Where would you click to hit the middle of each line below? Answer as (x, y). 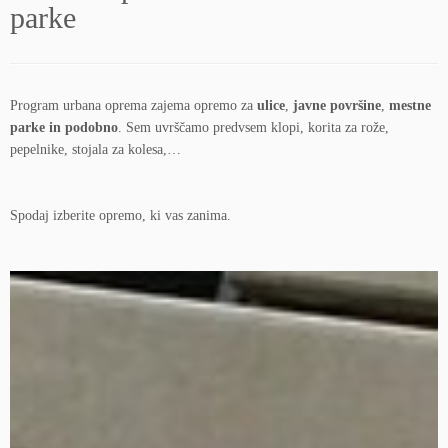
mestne (410, 105)
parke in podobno (64, 127)
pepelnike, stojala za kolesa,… (95, 149)
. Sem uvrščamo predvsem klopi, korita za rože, (253, 127)
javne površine (337, 105)
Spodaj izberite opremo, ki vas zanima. (120, 215)
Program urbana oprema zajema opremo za (133, 105)
